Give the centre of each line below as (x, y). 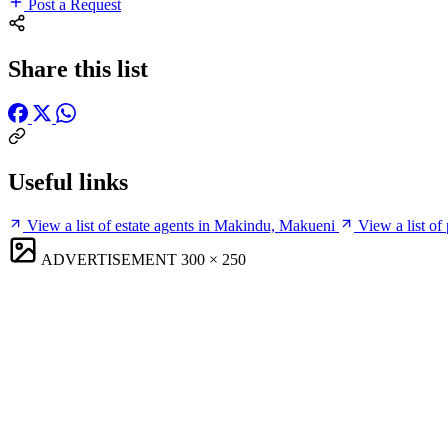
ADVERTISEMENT (109, 259)
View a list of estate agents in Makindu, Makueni (181, 225)
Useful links (68, 181)
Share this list (78, 68)
